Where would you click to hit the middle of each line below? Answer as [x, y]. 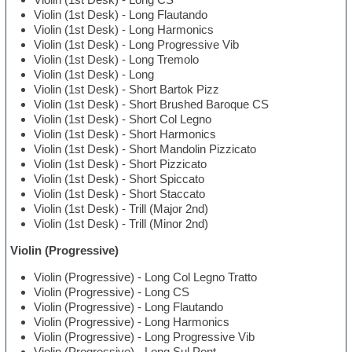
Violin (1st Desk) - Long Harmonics [124, 30]
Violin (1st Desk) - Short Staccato [120, 194]
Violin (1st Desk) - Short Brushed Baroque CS [152, 104]
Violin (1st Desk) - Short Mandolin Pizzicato [145, 149]
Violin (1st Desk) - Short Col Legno [123, 119]
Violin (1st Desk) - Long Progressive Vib [137, 45]
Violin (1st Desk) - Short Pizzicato [121, 164]
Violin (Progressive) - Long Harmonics [132, 322]
